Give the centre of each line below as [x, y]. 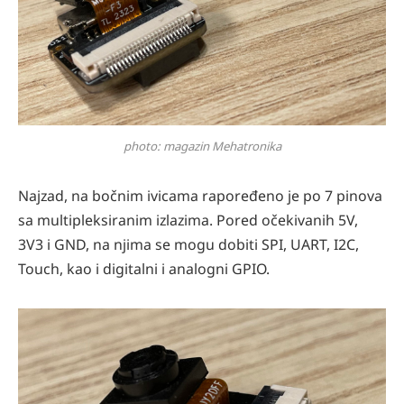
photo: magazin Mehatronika [202, 146]
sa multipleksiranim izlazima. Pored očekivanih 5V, [188, 220]
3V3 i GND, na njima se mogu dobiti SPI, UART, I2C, [188, 245]
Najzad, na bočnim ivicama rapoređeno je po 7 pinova [200, 196]
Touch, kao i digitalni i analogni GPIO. [144, 269]
